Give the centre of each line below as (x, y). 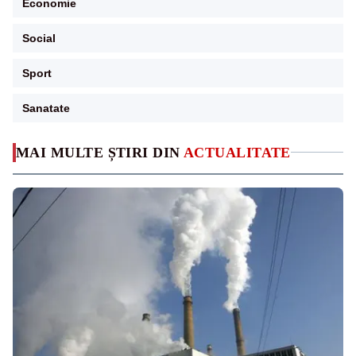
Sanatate (46, 108)
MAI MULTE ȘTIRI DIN (100, 152)
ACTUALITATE (237, 152)
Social (39, 38)
